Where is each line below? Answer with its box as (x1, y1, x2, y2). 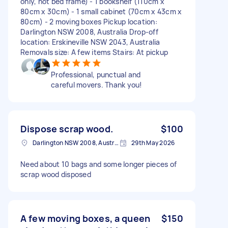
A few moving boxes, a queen (20, 212, 151, 224)
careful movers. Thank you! (51, 79, 142, 90)
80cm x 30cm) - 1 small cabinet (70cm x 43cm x (20, 6, 182, 16)
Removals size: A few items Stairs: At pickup (20, 47, 168, 57)
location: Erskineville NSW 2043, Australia (20, 37, 160, 47)
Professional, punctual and (51, 69, 141, 79)
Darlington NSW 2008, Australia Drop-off (20, 26, 158, 37)
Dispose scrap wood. (20, 122, 113, 135)
